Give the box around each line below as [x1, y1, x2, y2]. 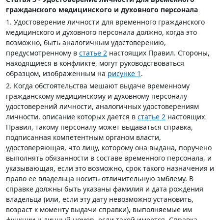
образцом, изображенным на [6, 69, 108, 78]
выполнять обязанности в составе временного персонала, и [6, 153, 212, 163]
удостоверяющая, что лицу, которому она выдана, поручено [6, 143, 212, 152]
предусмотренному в [6, 48, 79, 57]
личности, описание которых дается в [6, 112, 137, 121]
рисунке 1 [108, 69, 141, 78]
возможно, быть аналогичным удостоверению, [6, 38, 166, 47]
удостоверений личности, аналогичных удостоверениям [6, 102, 199, 111]
